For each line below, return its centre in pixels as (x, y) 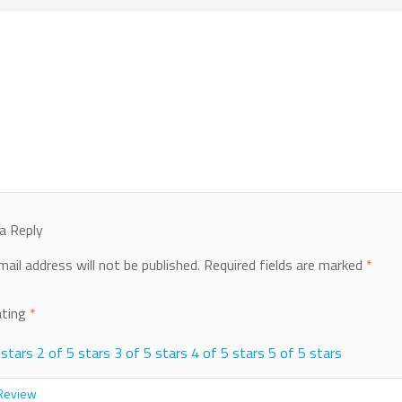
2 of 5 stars (73, 353)
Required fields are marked (284, 265)
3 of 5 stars (150, 353)
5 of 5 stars (305, 353)
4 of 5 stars (227, 353)
